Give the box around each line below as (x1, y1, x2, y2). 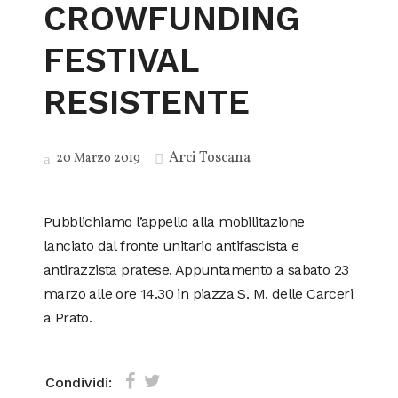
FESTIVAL (44, 41, 199, 80)
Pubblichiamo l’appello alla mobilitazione (44, 213, 305, 230)
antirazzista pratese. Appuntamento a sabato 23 (44, 261, 349, 278)
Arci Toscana (169, 148, 251, 168)
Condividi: (45, 373, 112, 391)
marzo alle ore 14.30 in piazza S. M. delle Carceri (44, 285, 353, 302)
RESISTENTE (44, 83, 250, 122)
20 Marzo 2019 (53, 150, 140, 167)
